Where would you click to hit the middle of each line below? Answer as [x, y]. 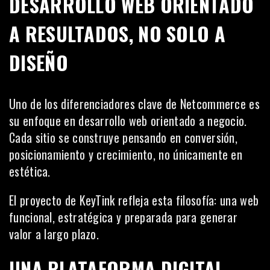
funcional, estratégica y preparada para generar [124, 217]
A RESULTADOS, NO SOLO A [117, 33]
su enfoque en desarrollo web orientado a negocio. [128, 120]
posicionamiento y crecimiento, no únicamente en [126, 154]
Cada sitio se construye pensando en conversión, [124, 137]
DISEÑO [39, 62]
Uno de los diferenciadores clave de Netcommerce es [134, 103]
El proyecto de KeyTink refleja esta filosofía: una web [134, 200]
